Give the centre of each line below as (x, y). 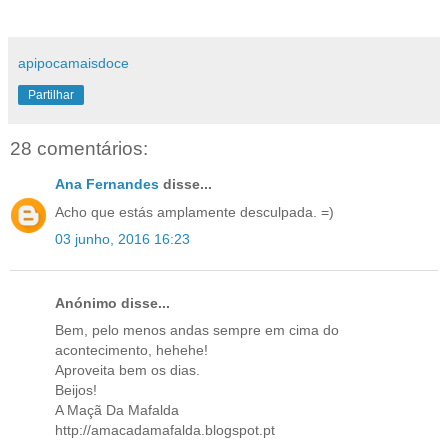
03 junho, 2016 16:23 (122, 238)
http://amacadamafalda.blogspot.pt (165, 430)
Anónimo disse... (112, 302)
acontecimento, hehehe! (131, 350)
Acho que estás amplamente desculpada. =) (194, 211)
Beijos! (76, 390)
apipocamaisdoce (73, 62)
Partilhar (51, 94)
